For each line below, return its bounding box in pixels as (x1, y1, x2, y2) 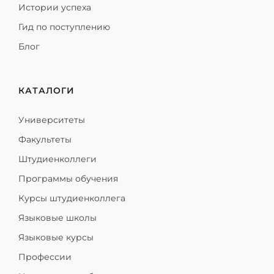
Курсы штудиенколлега (18, 193, 125, 204)
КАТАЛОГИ (18, 85, 75, 96)
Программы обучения (18, 173, 118, 184)
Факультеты (18, 134, 72, 145)
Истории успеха (18, 2, 91, 13)
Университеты (18, 114, 85, 125)
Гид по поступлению (18, 21, 110, 32)
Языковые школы (18, 212, 97, 223)
